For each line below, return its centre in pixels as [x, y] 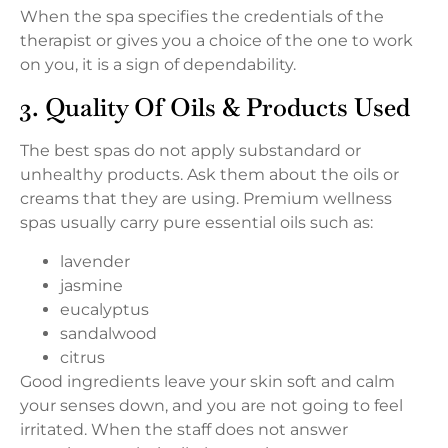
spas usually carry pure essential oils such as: [196, 223]
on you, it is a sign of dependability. [158, 64]
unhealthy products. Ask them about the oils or [209, 175]
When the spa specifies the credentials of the [202, 16]
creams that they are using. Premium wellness [206, 199]
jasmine [91, 285]
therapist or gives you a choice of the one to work [216, 40]
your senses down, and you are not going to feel [211, 405]
